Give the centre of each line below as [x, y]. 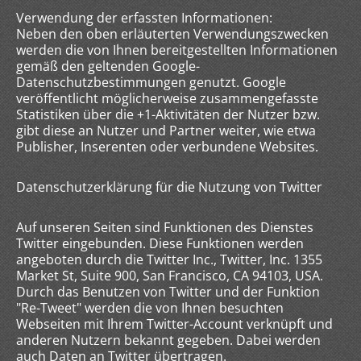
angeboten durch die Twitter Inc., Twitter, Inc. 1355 [169, 259]
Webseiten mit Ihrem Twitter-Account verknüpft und [174, 324]
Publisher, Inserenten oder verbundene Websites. [167, 147]
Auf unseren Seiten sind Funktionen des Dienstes [165, 227]
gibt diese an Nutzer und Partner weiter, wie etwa [166, 131]
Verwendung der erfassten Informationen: [144, 18]
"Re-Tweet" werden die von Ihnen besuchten [150, 308]
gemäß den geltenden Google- [108, 66]
